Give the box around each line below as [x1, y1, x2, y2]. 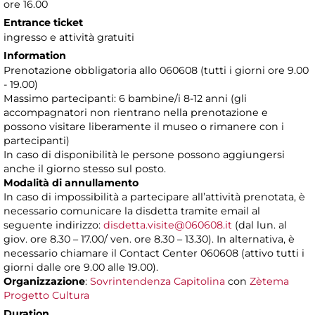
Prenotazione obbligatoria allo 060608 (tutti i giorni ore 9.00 [4, 64, 309, 77]
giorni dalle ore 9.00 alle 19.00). [4, 261, 158, 274]
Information [4, 49, 66, 63]
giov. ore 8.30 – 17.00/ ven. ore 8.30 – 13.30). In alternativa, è [4, 233, 295, 246]
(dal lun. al [232, 219, 287, 232]
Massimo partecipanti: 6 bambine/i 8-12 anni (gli [4, 92, 247, 105]
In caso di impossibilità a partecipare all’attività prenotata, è [4, 191, 305, 204]
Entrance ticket [4, 16, 83, 30]
